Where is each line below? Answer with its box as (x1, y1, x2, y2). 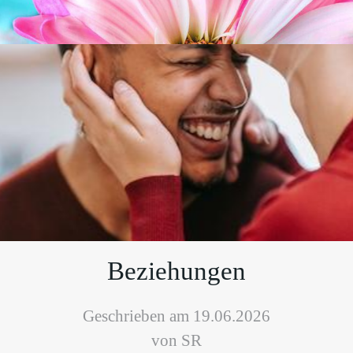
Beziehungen (107, 257, 246, 285)
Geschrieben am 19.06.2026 (83, 306, 270, 325)
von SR (151, 330, 202, 350)
